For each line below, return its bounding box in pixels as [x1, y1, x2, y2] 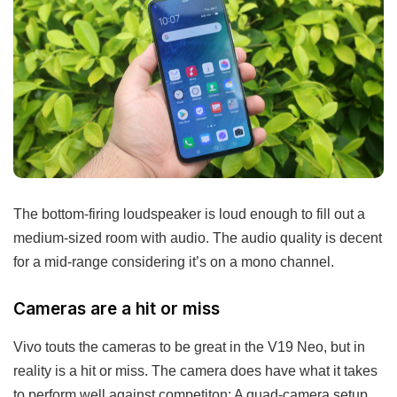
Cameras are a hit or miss [13, 299, 220, 320]
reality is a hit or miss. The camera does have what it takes [13, 362, 378, 378]
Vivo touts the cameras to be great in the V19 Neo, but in [13, 338, 365, 354]
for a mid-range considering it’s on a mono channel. [13, 253, 334, 270]
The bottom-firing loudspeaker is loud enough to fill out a [13, 206, 365, 222]
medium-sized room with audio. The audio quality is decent [13, 230, 382, 246]
